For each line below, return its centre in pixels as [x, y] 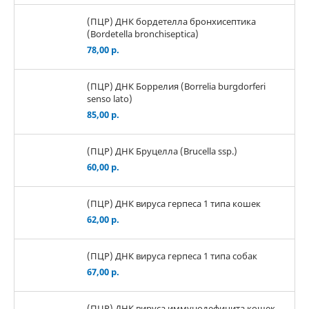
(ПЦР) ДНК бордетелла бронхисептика [171, 21]
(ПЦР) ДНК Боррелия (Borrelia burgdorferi [176, 86]
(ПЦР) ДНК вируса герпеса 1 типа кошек [174, 203]
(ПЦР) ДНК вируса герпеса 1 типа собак [172, 256]
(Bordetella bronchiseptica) [143, 33]
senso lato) [110, 98]
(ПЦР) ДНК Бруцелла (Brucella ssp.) [162, 151]
